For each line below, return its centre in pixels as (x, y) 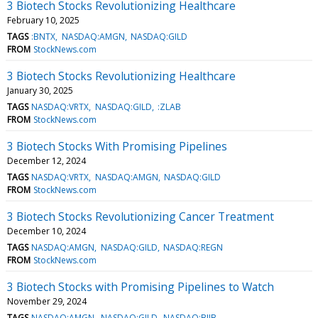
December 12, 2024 (46, 160)
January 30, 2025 (40, 90)
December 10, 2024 (46, 231)
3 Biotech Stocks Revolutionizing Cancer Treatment (141, 216)
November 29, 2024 (47, 301)
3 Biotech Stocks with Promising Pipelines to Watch (141, 286)
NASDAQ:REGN (193, 247)
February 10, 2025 (43, 20)
